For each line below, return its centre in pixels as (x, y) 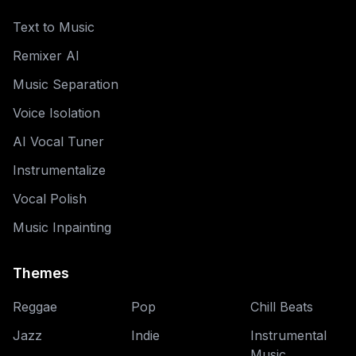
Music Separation (66, 84)
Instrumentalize (59, 170)
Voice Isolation (56, 113)
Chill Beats (281, 307)
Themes (41, 273)
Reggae (35, 307)
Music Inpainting (62, 227)
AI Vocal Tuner (58, 141)
